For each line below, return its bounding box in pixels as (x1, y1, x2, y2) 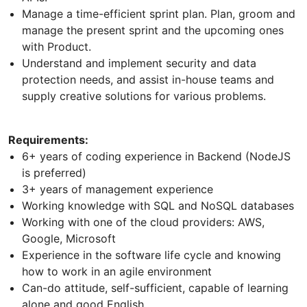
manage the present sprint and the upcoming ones (22, 23, 284, 38)
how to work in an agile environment (22, 265, 212, 279)
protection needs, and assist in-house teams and (22, 73, 274, 87)
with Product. (22, 40, 91, 54)
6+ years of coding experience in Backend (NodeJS (22, 149, 291, 164)
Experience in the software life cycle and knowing (22, 248, 281, 262)
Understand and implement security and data (22, 56, 256, 71)
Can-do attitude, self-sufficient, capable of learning (22, 281, 288, 295)
